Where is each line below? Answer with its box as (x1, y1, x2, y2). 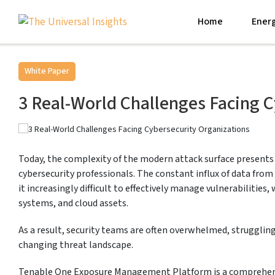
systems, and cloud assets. (18, 196, 128, 211)
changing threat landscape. (18, 238, 133, 252)
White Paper (25, 65, 69, 77)
